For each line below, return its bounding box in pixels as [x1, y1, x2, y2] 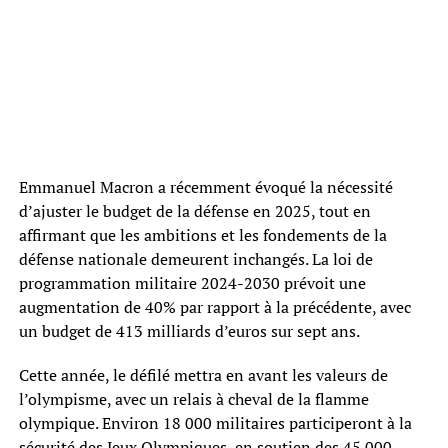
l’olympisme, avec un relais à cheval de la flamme [18, 387, 369, 410]
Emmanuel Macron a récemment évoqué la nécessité [18, 175, 393, 198]
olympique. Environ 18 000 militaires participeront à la [18, 411, 412, 434]
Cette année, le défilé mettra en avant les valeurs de [18, 363, 388, 386]
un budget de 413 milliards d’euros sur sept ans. [18, 319, 360, 342]
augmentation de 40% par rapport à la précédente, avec [18, 295, 411, 318]
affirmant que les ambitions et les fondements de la [18, 223, 387, 246]
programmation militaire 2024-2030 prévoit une [18, 271, 366, 294]
